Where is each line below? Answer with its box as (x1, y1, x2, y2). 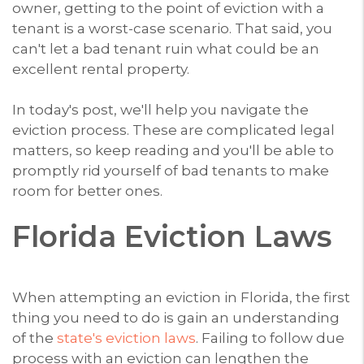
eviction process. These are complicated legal (12, 121, 335, 138)
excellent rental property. (12, 60, 189, 77)
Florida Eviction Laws (12, 218, 331, 254)
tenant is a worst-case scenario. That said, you (12, 19, 332, 37)
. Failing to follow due (196, 329, 344, 346)
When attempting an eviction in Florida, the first (12, 288, 350, 305)
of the (12, 329, 57, 346)
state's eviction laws (57, 329, 196, 346)
